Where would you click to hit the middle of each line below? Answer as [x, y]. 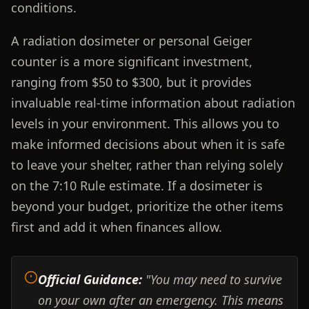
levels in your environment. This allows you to [145, 123]
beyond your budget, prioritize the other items [147, 206]
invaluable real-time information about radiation [153, 102]
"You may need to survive [212, 279]
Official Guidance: [90, 279]
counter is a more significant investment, [131, 61]
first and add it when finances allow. [116, 227]
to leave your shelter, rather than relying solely [147, 165]
